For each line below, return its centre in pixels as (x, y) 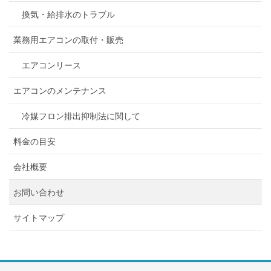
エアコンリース (51, 66)
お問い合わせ (39, 193)
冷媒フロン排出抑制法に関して (81, 116)
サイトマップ (39, 218)
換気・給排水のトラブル (68, 15)
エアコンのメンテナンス (60, 91)
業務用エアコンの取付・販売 (68, 40)
